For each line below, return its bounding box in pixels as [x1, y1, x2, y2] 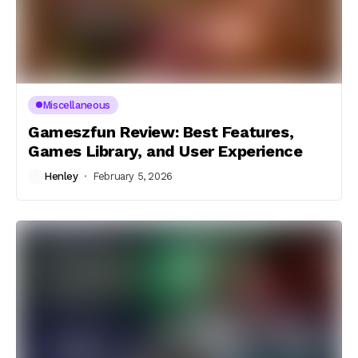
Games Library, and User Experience [28, 141, 303, 161]
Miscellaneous [42, 98, 110, 111]
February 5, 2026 [93, 170, 173, 182]
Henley [44, 170, 78, 182]
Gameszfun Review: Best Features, [28, 121, 294, 141]
